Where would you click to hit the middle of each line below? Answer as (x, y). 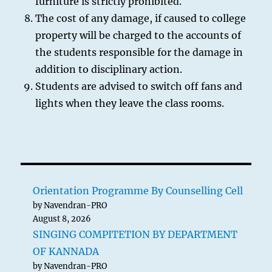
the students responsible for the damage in (139, 52)
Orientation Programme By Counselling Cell (138, 191)
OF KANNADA (66, 251)
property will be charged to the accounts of (138, 35)
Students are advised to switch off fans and (139, 86)
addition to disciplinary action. (109, 69)
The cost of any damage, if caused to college (141, 18)
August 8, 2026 (62, 219)
